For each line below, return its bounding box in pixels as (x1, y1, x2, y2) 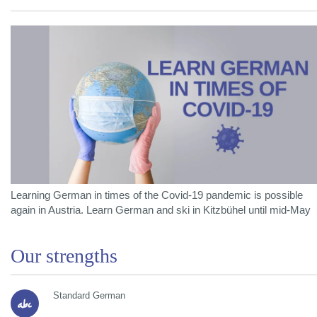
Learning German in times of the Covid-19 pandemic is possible (11, 190, 303, 202)
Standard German (53, 290, 125, 301)
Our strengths (11, 245, 117, 267)
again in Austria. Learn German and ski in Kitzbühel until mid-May (11, 204, 311, 217)
